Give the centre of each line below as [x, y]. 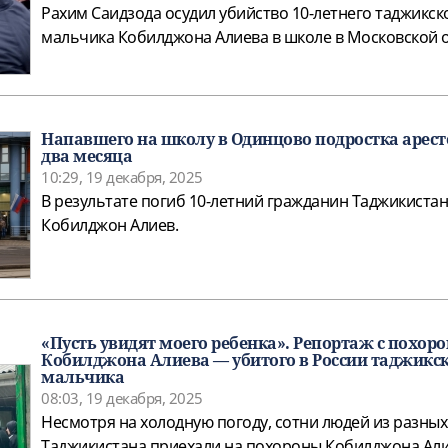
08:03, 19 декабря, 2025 [122, 398]
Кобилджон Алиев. [109, 225]
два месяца [86, 156]
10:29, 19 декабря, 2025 [122, 177]
